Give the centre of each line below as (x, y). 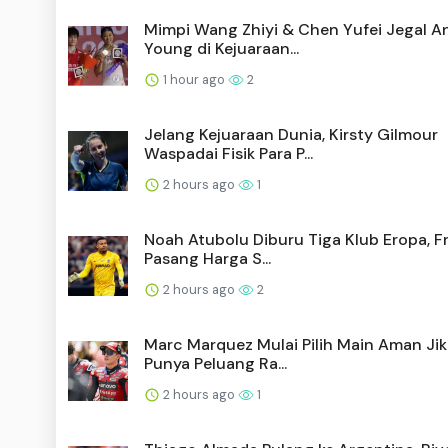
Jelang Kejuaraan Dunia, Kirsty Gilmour (291, 134)
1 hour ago (194, 79)
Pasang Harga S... (207, 258)
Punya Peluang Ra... (215, 363)
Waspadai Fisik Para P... (228, 153)
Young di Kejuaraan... (221, 48)
